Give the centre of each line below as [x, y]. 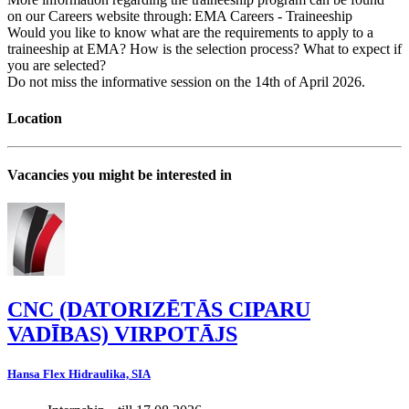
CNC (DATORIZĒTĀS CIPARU [159, 310]
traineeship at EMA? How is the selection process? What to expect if [204, 49]
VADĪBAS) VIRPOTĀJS [122, 335]
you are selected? [58, 66]
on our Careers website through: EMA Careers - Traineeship [185, 16]
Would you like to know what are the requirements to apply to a [190, 33]
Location [35, 118]
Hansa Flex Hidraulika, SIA [79, 374]
